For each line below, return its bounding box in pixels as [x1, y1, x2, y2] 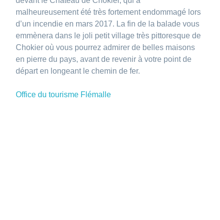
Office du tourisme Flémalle [16, 90, 111, 99]
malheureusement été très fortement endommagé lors [16, 7, 201, 16]
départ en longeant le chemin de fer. [16, 66, 140, 75]
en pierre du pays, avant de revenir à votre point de [16, 55, 192, 63]
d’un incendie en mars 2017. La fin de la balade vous [16, 19, 200, 28]
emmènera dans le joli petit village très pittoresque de [16, 31, 201, 40]
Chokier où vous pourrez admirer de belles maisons [16, 43, 195, 52]
